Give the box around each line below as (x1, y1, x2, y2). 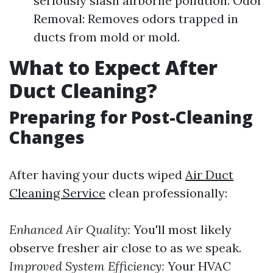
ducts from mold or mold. (34, 29, 180, 44)
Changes (9, 126, 85, 149)
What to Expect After (9, 54, 218, 80)
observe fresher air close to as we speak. (9, 240, 241, 255)
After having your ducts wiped (9, 167, 185, 182)
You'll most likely (130, 222, 232, 237)
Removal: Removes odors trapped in (34, 11, 238, 26)
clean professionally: (105, 185, 227, 200)
